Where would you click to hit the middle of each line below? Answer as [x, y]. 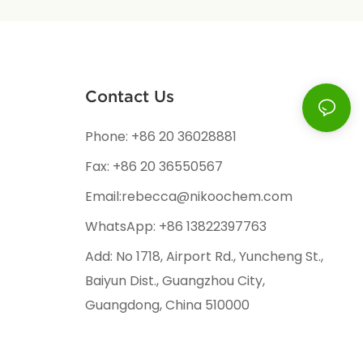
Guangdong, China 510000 [167, 305]
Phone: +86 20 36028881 [160, 136]
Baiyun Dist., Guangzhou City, [175, 280]
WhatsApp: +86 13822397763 [175, 226]
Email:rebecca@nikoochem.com [188, 196]
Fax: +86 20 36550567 [154, 166]
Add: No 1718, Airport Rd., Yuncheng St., [204, 256]
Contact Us [129, 96]
